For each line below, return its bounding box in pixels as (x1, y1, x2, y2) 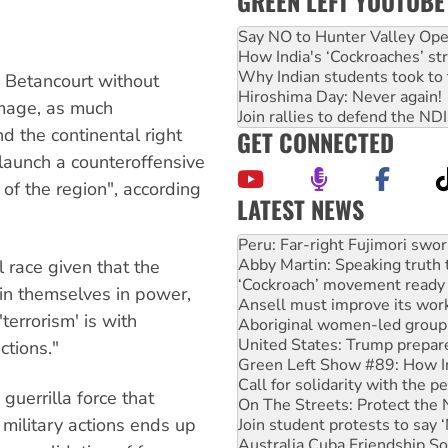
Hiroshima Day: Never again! (238, 85, 442, 108)
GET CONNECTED (237, 123, 394, 160)
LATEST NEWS (237, 190, 364, 227)
